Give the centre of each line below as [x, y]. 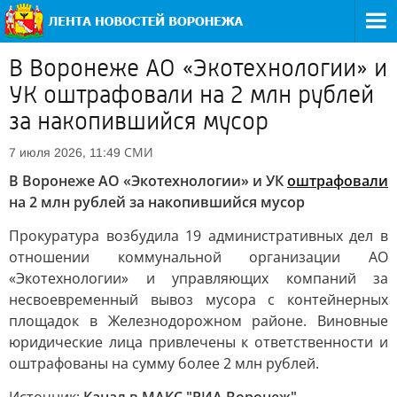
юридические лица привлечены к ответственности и [198, 342]
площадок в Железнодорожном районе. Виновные [198, 321]
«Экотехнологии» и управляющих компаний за [198, 278]
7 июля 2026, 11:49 [65, 152]
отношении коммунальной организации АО [198, 257]
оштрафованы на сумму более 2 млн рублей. [164, 363]
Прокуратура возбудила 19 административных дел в [198, 236]
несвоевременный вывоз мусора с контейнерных [198, 300]
